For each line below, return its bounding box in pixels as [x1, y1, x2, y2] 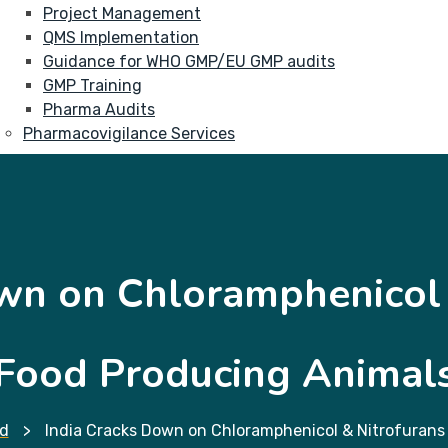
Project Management [43, 4, 201, 23]
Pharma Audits [43, 100, 155, 119]
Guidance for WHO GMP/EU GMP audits [43, 52, 335, 71]
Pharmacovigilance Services [23, 124, 235, 143]
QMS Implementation [43, 28, 199, 47]
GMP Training [43, 76, 142, 95]
